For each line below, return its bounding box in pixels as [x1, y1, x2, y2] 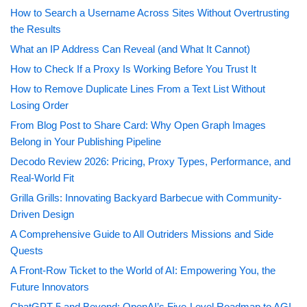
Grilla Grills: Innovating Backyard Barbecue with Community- [10, 192, 282, 204]
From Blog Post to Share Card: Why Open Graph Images [10, 119, 266, 132]
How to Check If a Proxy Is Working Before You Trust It [10, 63, 256, 75]
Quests [10, 245, 43, 257]
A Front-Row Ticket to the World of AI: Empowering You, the [10, 265, 275, 277]
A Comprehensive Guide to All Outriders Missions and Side [10, 228, 273, 241]
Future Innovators [10, 281, 89, 293]
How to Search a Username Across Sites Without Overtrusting [10, 7, 289, 19]
